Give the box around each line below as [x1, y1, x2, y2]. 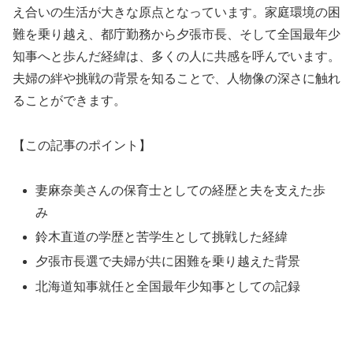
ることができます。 [13, 94, 126, 108]
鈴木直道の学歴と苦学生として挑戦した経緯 [35, 230, 288, 244]
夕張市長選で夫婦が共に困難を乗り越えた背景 [35, 255, 301, 269]
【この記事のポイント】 [13, 139, 151, 153]
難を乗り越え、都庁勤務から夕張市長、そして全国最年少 [13, 28, 340, 42]
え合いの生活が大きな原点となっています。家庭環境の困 [13, 6, 340, 20]
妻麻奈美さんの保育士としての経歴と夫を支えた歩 [35, 184, 326, 198]
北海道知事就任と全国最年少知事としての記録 [35, 279, 301, 293]
